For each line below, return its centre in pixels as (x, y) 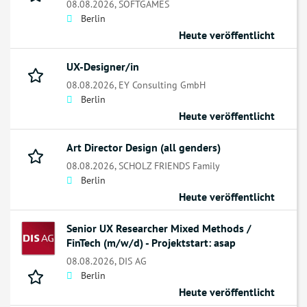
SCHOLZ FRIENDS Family (169, 166)
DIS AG (133, 261)
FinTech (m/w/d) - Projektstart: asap (151, 243)
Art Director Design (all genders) (144, 148)
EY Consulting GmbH (162, 85)
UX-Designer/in (103, 67)
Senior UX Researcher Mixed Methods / (159, 229)
